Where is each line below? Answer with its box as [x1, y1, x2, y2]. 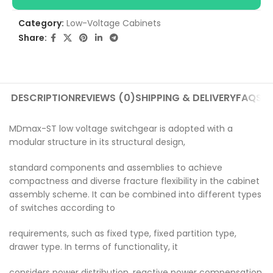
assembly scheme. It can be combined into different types [9, 188, 261, 200]
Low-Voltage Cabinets [66, 16, 161, 29]
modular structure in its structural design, [9, 135, 185, 148]
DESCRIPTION [10, 90, 75, 105]
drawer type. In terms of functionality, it [9, 240, 178, 253]
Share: [18, 32, 47, 44]
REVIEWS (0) [74, 90, 135, 105]
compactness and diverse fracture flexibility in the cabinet [9, 174, 260, 187]
